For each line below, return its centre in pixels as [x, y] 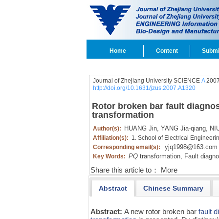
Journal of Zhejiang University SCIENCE [147, 81]
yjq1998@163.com [191, 147]
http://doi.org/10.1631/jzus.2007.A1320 [144, 88]
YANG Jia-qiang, [183, 128]
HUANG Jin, [141, 128]
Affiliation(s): [111, 138]
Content [167, 51]
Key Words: [110, 156]
